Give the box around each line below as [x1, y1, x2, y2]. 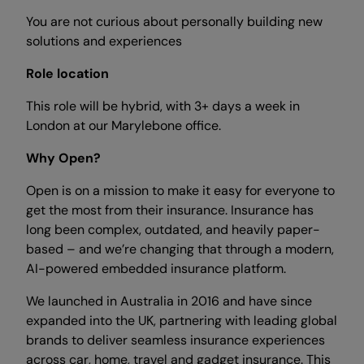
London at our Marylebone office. [26, 117, 221, 134]
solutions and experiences [26, 32, 182, 50]
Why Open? [26, 149, 101, 167]
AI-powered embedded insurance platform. [26, 260, 286, 277]
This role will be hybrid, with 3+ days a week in [26, 97, 300, 115]
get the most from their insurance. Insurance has [26, 201, 314, 219]
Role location [26, 65, 109, 82]
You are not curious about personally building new [26, 13, 323, 30]
